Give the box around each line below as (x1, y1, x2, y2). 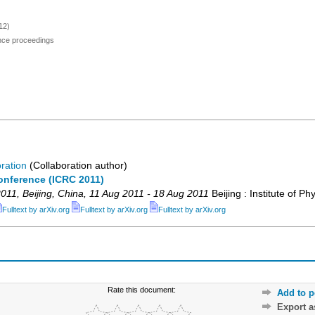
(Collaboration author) (27, 160, 127, 172)
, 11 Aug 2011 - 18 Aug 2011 (84, 188, 209, 200)
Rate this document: (108, 285, 176, 294)
